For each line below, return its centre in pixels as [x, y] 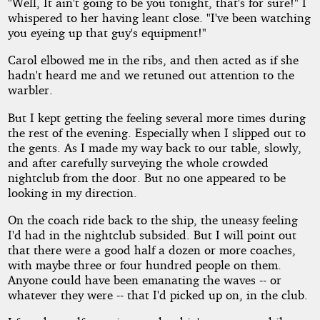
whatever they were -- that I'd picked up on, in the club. [157, 294]
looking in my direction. [72, 192]
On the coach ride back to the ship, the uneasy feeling [152, 219]
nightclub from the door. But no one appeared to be [146, 177]
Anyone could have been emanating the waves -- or [144, 279]
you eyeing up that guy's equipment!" [107, 32]
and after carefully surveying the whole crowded [138, 162]
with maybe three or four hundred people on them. [144, 264]
